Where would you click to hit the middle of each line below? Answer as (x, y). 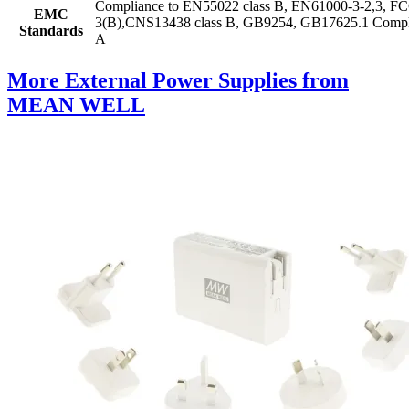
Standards (51, 31)
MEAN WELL (76, 105)
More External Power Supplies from (178, 81)
